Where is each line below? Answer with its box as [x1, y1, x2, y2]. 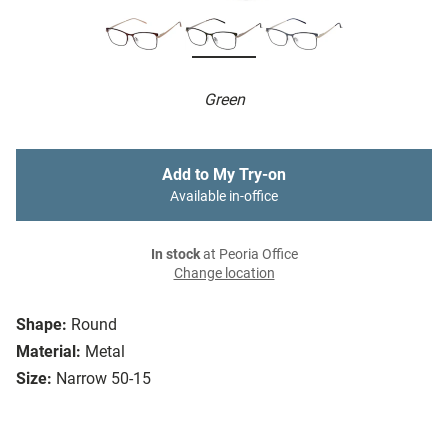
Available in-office [170, 188, 278, 206]
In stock [150, 246, 200, 264]
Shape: [16, 315, 67, 335]
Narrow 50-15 [56, 369, 151, 389]
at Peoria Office [199, 246, 298, 264]
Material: [16, 342, 81, 362]
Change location [173, 265, 275, 283]
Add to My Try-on [162, 165, 286, 185]
